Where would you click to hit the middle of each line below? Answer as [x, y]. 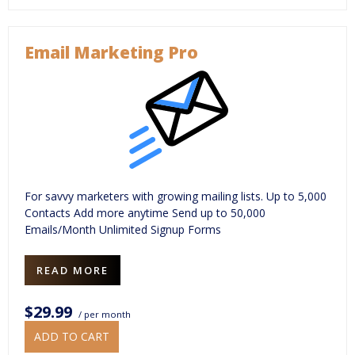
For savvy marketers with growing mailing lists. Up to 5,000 [176, 196]
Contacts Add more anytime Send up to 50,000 [145, 212]
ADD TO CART [72, 336]
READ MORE [73, 270]
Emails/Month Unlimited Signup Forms [123, 229]
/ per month [103, 314]
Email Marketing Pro [111, 52]
